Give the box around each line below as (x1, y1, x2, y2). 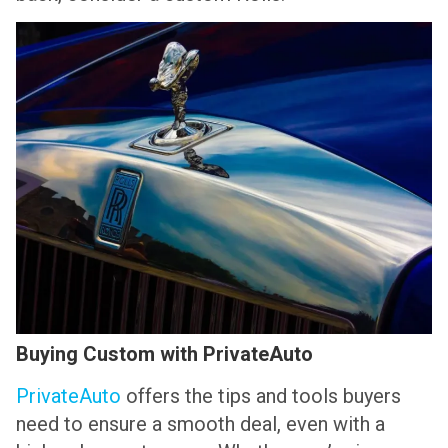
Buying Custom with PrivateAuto (16, 342, 313, 367)
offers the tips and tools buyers (121, 384, 401, 409)
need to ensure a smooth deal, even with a (16, 412, 385, 437)
